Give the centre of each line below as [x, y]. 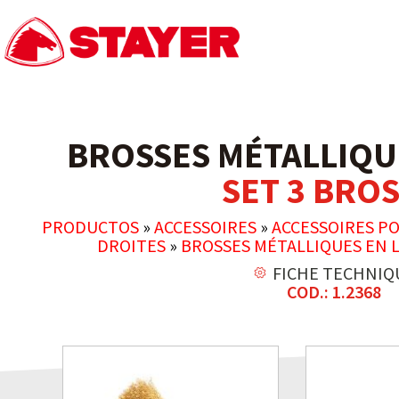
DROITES [131, 245]
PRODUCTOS [90, 227]
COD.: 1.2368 [334, 292]
